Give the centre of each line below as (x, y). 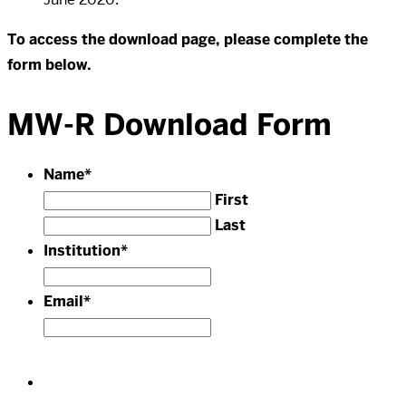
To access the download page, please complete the (188, 39)
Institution (82, 250)
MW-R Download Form (169, 124)
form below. (49, 64)
